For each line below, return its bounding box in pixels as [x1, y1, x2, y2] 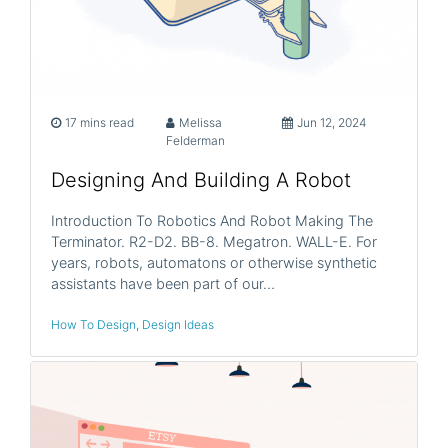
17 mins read [65, 114, 134, 130]
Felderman [166, 132, 226, 148]
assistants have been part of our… [51, 274, 275, 292]
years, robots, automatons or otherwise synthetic [51, 253, 377, 271]
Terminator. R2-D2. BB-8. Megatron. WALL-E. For [51, 232, 377, 250]
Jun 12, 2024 [296, 114, 367, 130]
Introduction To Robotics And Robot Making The [51, 211, 373, 229]
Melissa [179, 114, 223, 130]
